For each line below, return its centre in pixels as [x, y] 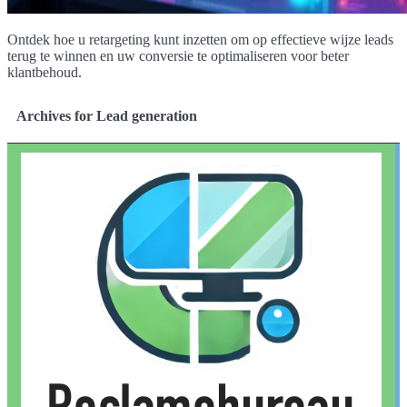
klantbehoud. [45, 72]
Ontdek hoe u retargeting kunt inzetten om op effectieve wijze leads [200, 39]
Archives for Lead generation [107, 115]
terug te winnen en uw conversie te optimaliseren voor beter [178, 55]
